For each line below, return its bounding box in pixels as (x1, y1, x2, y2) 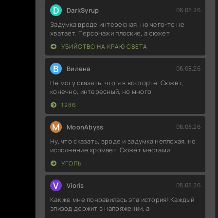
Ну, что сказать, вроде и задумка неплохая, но (50, 136, 196, 145)
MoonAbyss (67, 122, 104, 131)
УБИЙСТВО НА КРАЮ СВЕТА (60, 42, 147, 51)
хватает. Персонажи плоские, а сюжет (50, 28, 170, 37)
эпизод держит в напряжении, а (50, 203, 150, 213)
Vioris (67, 181, 84, 190)
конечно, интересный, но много (50, 87, 152, 96)
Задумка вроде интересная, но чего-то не (50, 19, 184, 29)
